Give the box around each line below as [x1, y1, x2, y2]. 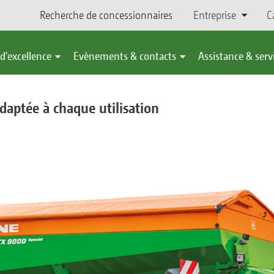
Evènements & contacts [73, 50, 176, 62]
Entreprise [193, 9, 236, 21]
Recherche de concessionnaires [39, 9, 172, 21]
